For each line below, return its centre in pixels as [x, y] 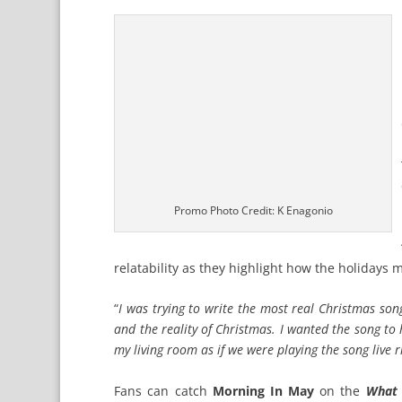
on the [340, 390]
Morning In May [263, 390]
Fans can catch [163, 390]
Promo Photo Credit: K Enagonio [253, 211]
